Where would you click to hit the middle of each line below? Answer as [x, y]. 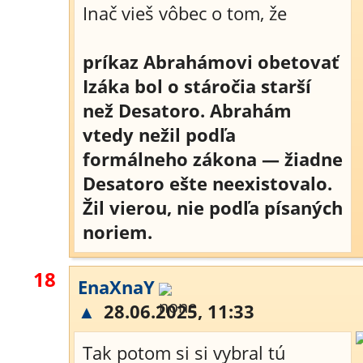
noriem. [117, 232]
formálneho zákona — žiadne [213, 159]
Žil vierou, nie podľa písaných [213, 207]
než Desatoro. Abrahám [187, 110]
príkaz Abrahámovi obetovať [211, 62]
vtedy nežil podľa [159, 135]
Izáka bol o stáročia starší [197, 86]
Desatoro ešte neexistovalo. [207, 183]
